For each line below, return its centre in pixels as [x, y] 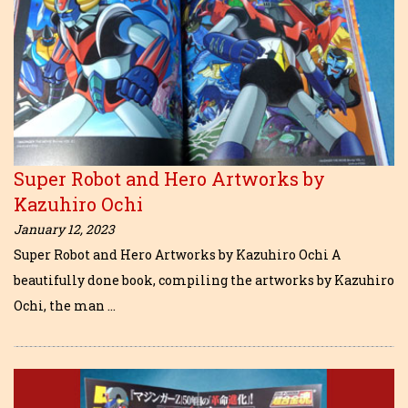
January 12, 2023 [64, 229]
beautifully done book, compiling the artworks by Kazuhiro [204, 280]
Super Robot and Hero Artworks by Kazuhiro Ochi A [177, 254]
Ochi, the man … [65, 305]
